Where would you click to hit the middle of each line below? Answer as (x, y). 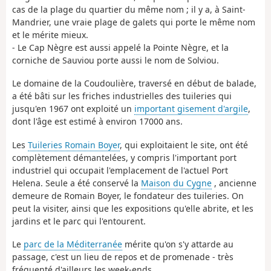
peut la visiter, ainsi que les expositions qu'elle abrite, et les (133, 208)
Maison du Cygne (176, 183)
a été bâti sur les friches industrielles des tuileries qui (122, 96)
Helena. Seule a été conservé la (77, 183)
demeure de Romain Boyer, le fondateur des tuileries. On (128, 195)
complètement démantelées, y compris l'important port (124, 157)
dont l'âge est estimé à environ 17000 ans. (97, 122)
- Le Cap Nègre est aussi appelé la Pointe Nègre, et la (120, 47)
